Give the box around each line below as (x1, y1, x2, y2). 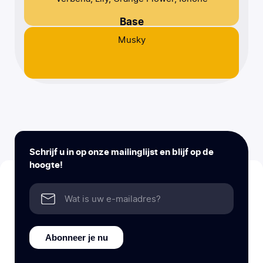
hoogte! (29, 160, 63, 170)
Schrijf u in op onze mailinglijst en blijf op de (29, 147, 214, 157)
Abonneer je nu (45, 232, 108, 242)
